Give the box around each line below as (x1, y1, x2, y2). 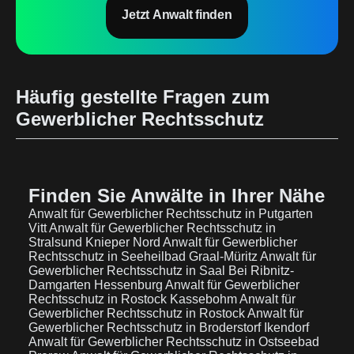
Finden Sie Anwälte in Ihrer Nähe (28, 185, 325, 206)
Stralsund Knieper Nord (28, 235, 163, 249)
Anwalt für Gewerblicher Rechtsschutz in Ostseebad (28, 335, 319, 348)
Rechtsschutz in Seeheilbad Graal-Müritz (28, 250, 260, 263)
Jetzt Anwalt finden (122, 8, 232, 21)
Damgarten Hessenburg (28, 278, 165, 292)
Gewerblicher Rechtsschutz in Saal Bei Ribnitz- (28, 264, 294, 277)
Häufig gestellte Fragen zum (16, 86, 269, 107)
